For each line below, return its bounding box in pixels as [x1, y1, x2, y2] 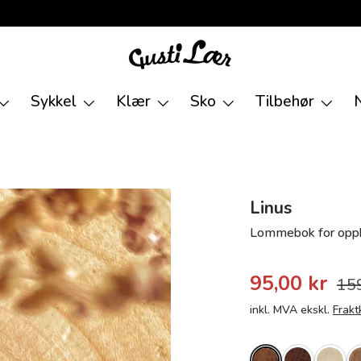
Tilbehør [255, 91, 314, 112]
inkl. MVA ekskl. [249, 302, 333, 317]
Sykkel [31, 91, 77, 112]
